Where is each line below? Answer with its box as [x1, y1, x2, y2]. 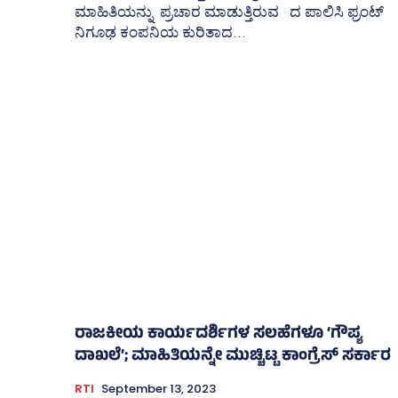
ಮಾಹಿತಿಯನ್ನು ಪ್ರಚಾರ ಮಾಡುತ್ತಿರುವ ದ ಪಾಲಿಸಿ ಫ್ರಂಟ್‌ [75, 2, 384, 20]
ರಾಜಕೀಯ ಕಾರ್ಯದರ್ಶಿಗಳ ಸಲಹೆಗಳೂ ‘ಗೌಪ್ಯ [75, 322, 362, 349]
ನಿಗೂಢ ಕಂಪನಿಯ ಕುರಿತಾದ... [75, 22, 246, 41]
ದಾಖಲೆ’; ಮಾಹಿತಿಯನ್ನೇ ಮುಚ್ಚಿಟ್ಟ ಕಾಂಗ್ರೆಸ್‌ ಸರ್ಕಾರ [75, 344, 391, 371]
